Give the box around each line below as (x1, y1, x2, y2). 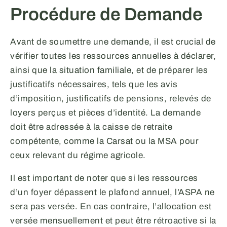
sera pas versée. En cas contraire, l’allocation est (10, 201, 212, 211)
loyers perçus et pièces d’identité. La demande (10, 107, 201, 118)
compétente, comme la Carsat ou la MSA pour (10, 136, 199, 146)
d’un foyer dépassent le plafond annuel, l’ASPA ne (10, 187, 215, 197)
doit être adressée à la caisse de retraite (10, 122, 172, 132)
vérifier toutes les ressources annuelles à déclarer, (10, 51, 216, 61)
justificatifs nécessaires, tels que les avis (10, 79, 177, 89)
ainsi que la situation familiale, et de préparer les (10, 65, 208, 75)
